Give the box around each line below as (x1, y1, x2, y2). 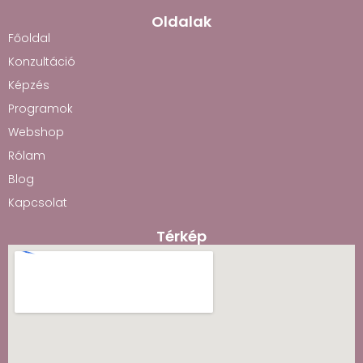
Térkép (156, 226, 207, 247)
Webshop (8, 124, 64, 141)
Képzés (8, 77, 49, 94)
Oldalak (152, 11, 211, 32)
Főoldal (8, 30, 50, 47)
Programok (8, 100, 73, 117)
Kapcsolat (8, 194, 67, 211)
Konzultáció (8, 53, 75, 70)
